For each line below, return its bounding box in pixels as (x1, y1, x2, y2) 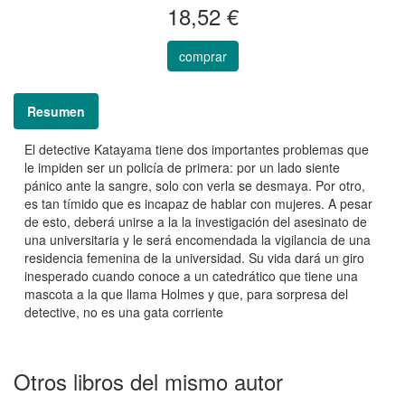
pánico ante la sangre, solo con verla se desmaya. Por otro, (24, 176, 365, 195)
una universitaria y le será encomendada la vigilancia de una (24, 231, 371, 250)
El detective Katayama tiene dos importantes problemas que (24, 140, 369, 159)
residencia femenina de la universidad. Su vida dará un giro (24, 249, 364, 268)
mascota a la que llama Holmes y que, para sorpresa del (24, 285, 348, 304)
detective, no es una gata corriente (24, 303, 223, 322)
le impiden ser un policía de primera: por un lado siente (24, 158, 340, 177)
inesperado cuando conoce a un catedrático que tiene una (24, 267, 358, 286)
